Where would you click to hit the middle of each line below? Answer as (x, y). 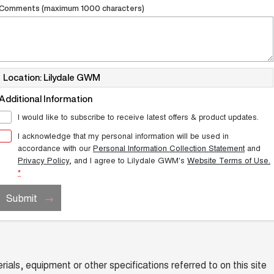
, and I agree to (98, 160)
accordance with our (56, 148)
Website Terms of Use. (229, 160)
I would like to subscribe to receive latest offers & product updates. (139, 117)
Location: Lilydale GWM (52, 78)
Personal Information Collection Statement (169, 148)
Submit (22, 198)
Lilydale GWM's (156, 160)
